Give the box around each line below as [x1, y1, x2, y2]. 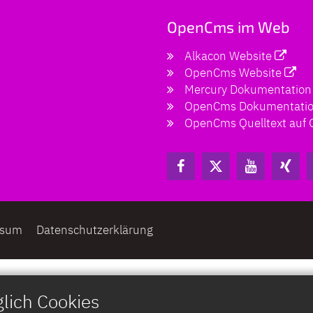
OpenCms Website [184, 64, 282, 80]
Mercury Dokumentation [184, 81, 312, 97]
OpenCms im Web [167, 17, 290, 36]
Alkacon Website [184, 48, 272, 64]
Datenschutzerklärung [36, 221, 153, 238]
